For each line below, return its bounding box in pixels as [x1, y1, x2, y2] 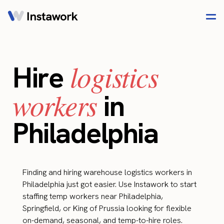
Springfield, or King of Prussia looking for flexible [22, 203, 191, 213]
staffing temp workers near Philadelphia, [22, 191, 163, 201]
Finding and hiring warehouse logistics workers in [22, 167, 192, 177]
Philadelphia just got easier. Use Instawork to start [22, 179, 196, 189]
